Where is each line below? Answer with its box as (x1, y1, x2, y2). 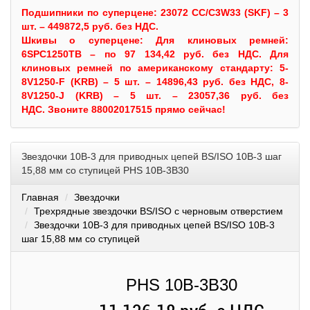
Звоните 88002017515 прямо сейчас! (48, 104, 226, 115)
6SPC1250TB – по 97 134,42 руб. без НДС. (21, 48, 270, 60)
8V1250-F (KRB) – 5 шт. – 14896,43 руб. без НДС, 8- (21, 76, 289, 87)
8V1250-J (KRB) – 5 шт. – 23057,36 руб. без (21, 90, 289, 101)
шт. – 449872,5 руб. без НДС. (21, 21, 158, 32)
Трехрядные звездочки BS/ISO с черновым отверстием (34, 206, 283, 217)
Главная (21, 192, 59, 203)
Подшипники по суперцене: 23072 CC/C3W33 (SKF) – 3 (21, 7, 289, 18)
